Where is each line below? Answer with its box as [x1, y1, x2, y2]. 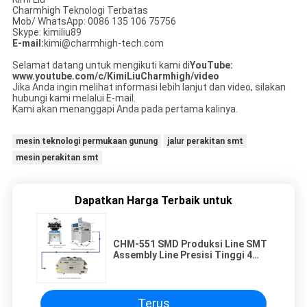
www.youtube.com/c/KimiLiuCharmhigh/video [12, 70, 219, 82]
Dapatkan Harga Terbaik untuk [75, 193, 232, 207]
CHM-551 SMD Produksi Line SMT [113, 238, 267, 249]
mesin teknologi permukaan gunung [15, 136, 158, 146]
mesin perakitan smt [15, 152, 99, 162]
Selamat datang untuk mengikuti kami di [12, 59, 190, 71]
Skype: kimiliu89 [12, 26, 82, 38]
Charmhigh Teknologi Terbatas [12, 4, 148, 16]
